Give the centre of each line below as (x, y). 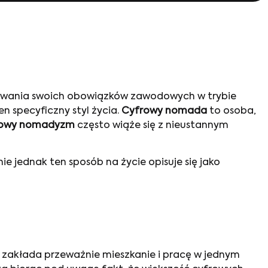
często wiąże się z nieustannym (152, 126)
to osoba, (232, 111)
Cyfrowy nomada (164, 111)
